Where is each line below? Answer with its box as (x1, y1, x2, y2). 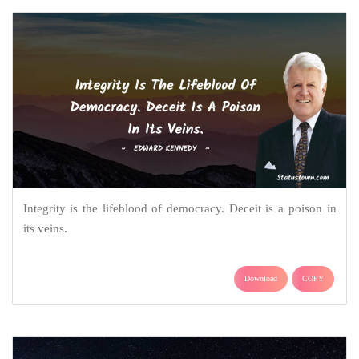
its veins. (22, 222, 67, 236)
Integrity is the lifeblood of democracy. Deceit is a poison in (22, 202, 337, 216)
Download (244, 274, 277, 284)
